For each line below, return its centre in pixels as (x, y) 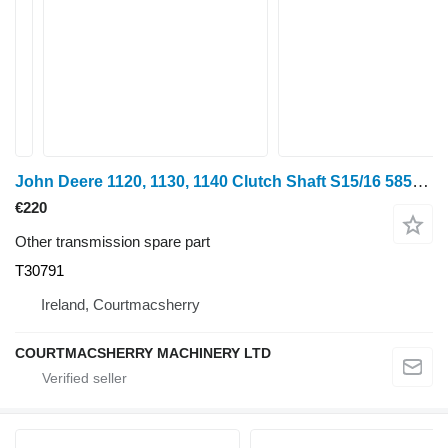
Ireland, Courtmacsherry (120, 304)
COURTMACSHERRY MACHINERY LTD (143, 353)
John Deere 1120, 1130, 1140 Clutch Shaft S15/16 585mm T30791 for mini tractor (420, 181)
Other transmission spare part (112, 241)
